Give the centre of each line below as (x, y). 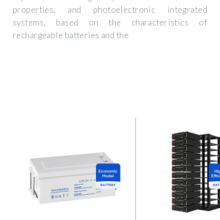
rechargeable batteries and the (71, 35)
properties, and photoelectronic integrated (110, 10)
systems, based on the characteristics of (110, 23)
